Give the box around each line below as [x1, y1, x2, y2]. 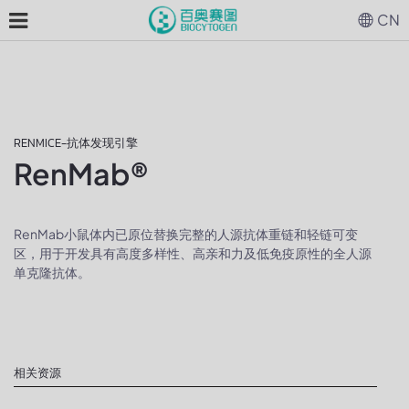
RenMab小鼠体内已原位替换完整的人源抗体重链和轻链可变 [14, 225, 358, 242]
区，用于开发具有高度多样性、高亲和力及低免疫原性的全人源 [14, 245, 372, 261]
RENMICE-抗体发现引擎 [14, 134, 138, 152]
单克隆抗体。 [14, 264, 90, 280]
